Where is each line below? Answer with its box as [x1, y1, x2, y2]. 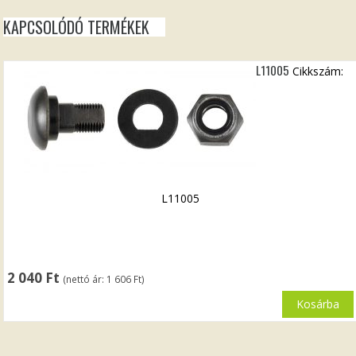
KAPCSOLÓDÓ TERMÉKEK [3, 14, 150, 39]
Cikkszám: [292, 63, 344, 79]
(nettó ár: [63, 272, 107, 285]
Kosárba [296, 296, 339, 311]
